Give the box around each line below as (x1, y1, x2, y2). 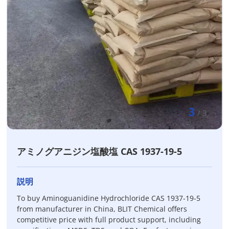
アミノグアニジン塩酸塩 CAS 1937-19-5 (17, 145, 182, 157)
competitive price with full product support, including (17, 215, 201, 224)
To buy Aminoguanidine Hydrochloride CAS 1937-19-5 (17, 193, 201, 203)
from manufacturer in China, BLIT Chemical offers (17, 204, 188, 214)
